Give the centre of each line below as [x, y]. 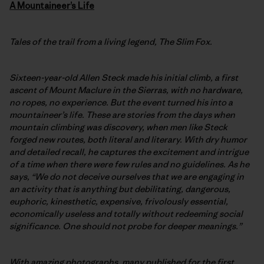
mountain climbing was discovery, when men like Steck [118, 127]
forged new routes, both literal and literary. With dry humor [128, 139]
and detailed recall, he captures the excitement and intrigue [129, 151]
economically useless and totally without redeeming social [126, 213]
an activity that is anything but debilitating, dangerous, [120, 189]
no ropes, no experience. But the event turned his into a [121, 102]
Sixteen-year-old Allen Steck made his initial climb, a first [124, 77]
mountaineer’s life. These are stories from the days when [122, 114]
